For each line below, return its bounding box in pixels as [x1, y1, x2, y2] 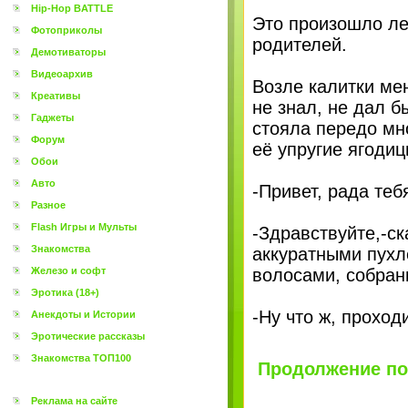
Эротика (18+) [31, 287, 99, 298]
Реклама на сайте [31, 395, 117, 406]
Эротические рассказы [31, 331, 145, 342]
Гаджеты [31, 112, 74, 123]
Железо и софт [31, 265, 106, 276]
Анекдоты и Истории [31, 309, 136, 320]
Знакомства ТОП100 [31, 352, 131, 363]
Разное [31, 199, 66, 210]
